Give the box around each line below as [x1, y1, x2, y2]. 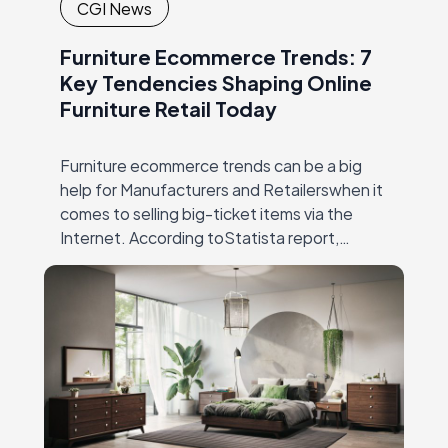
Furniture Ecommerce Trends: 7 [60, 39, 372, 73]
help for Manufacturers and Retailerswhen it [60, 175, 383, 203]
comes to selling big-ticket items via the [60, 199, 353, 227]
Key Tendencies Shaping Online [60, 65, 372, 99]
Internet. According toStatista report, [60, 223, 339, 251]
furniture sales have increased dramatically [60, 247, 372, 275]
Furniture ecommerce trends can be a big [60, 151, 362, 179]
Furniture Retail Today [60, 91, 277, 125]
